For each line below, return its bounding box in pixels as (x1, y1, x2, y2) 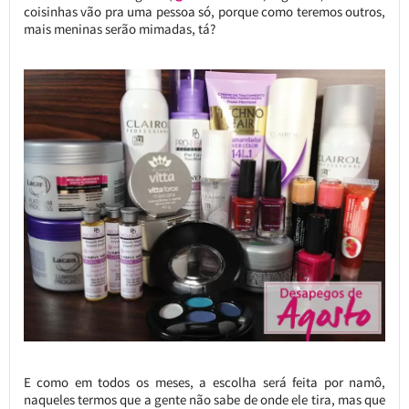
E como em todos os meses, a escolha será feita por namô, (23, 372, 386, 391)
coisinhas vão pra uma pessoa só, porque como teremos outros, (23, 3, 386, 21)
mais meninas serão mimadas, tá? (23, 20, 215, 38)
